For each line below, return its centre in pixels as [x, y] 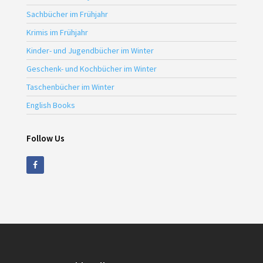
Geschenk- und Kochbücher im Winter [91, 69]
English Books [50, 105]
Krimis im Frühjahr [57, 33]
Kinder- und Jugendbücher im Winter [90, 51]
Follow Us [45, 139]
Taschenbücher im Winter [70, 87]
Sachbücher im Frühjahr [67, 14]
